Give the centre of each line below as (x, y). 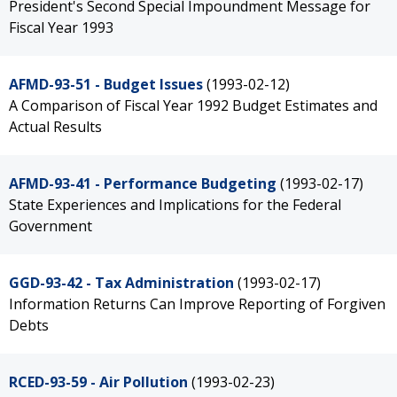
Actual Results (55, 127)
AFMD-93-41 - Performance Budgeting (143, 183)
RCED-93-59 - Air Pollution (98, 382)
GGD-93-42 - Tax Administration (121, 283)
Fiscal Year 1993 (61, 27)
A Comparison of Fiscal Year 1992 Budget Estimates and (193, 105)
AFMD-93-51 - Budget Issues (106, 84)
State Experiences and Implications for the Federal (175, 205)
